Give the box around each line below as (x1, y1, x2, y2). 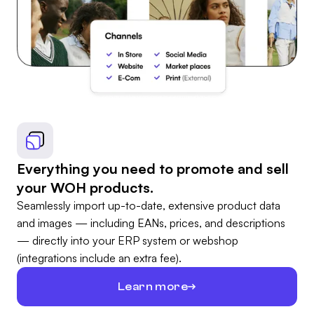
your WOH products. (17, 179, 153, 197)
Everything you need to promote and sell (17, 160, 289, 178)
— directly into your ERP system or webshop (17, 233, 238, 248)
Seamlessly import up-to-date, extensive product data (17, 198, 280, 213)
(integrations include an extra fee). (17, 251, 182, 266)
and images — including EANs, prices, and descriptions (17, 216, 285, 231)
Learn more (118, 280, 188, 293)
